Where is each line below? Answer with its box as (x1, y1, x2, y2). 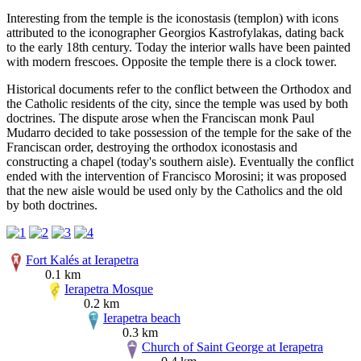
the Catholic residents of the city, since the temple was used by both (6, 96, 348, 110)
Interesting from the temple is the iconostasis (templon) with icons (6, 10, 338, 25)
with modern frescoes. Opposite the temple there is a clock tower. (6, 54, 337, 68)
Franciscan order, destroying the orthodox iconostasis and (6, 139, 297, 154)
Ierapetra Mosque (64, 281, 153, 296)
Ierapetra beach (103, 310, 180, 325)
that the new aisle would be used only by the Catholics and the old (6, 183, 342, 197)
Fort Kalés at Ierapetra (26, 252, 139, 267)
